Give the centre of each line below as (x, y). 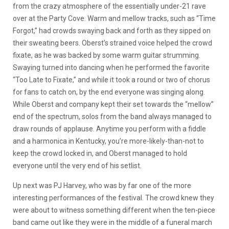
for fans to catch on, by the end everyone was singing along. (109, 92)
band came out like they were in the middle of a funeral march (112, 222)
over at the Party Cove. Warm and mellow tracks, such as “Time (114, 18)
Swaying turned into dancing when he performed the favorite (111, 67)
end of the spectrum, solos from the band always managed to (112, 117)
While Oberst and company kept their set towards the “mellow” (113, 104)
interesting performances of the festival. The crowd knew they (113, 198)
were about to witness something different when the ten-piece (114, 210)
